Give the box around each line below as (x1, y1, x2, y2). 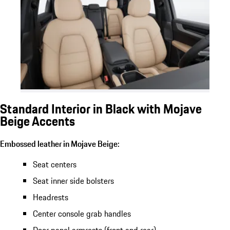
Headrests (33, 190, 68, 203)
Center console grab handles (33, 207, 131, 220)
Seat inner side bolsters (33, 174, 114, 187)
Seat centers (33, 158, 76, 170)
